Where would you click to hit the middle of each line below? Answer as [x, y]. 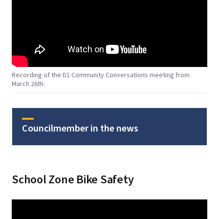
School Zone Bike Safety [73, 179]
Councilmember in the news [80, 128]
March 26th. [28, 84]
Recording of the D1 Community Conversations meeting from [101, 75]
